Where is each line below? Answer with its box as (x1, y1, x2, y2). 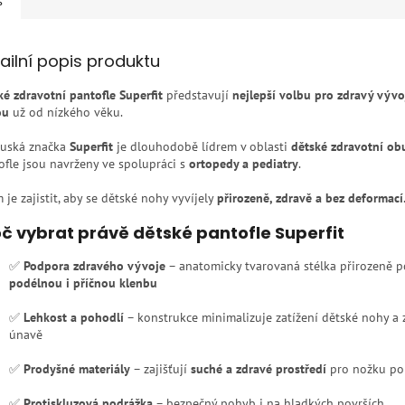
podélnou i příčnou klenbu (9, 275, 157, 292)
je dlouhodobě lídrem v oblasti (113, 138, 291, 155)
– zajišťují (130, 361, 191, 378)
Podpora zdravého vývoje (24, 258, 165, 275)
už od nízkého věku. (9, 104, 123, 121)
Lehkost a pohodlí (24, 309, 124, 326)
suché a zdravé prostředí (191, 361, 326, 378)
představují (163, 87, 232, 104)
